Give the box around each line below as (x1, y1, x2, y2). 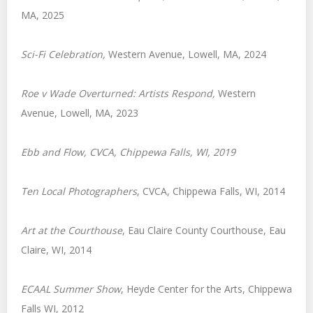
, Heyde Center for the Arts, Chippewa (121, 282, 292, 296)
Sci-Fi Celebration (21, 48, 103, 61)
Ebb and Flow (21, 145, 84, 159)
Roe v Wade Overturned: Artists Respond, (21, 87, 218, 100)
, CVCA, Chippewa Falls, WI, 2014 (137, 184, 285, 198)
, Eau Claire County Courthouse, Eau (122, 224, 286, 237)
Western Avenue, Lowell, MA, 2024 (108, 48, 266, 61)
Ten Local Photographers (21, 184, 137, 198)
